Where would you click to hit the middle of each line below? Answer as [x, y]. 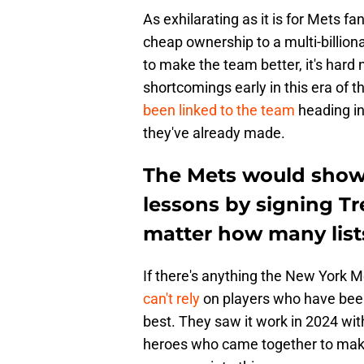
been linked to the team [219, 110]
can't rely [171, 299]
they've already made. [214, 133]
